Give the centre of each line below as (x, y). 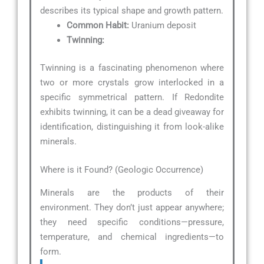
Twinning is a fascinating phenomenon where (132, 68)
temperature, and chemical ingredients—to (132, 237)
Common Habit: (98, 25)
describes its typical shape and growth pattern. (132, 10)
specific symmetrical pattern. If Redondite (132, 98)
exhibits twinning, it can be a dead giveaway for (132, 112)
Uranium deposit (163, 25)
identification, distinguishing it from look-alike (132, 127)
